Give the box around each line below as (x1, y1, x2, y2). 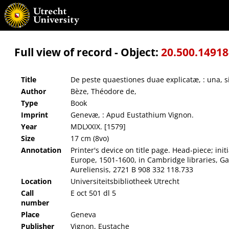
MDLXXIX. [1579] (71, 122, 126, 132)
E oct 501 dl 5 (71, 188, 116, 198)
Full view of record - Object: (14, 45, 161, 59)
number (21, 198, 49, 208)
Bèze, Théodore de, (71, 86, 136, 97)
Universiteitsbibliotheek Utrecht (71, 176, 179, 187)
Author (21, 86, 46, 97)
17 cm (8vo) (71, 133, 109, 144)
